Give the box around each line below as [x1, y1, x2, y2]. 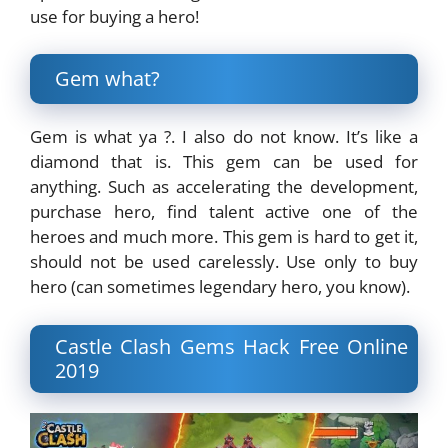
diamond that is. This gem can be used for [30, 150, 418, 174]
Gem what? [55, 65, 160, 93]
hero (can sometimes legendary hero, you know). [30, 275, 410, 299]
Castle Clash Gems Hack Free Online [55, 332, 408, 360]
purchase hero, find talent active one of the [30, 200, 418, 224]
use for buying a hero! [30, 4, 199, 28]
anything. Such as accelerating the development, [30, 175, 418, 199]
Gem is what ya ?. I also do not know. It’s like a [30, 125, 418, 149]
